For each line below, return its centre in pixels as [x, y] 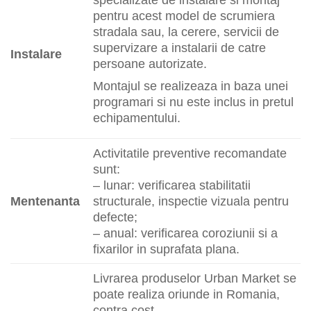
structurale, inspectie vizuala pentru [191, 201]
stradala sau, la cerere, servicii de [186, 32]
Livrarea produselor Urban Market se [195, 278]
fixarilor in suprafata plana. [167, 249]
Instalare [36, 54]
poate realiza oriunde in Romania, [187, 294]
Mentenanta [45, 201]
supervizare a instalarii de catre [180, 48]
